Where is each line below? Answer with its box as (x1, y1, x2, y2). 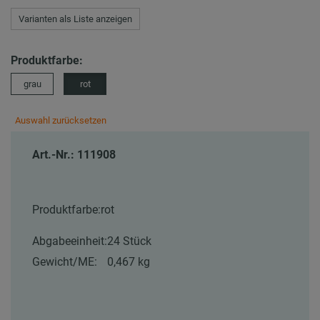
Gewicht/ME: (32, 255, 97, 269)
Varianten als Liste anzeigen (19, 14, 132, 25)
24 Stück (107, 234, 151, 249)
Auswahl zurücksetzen (15, 115, 106, 126)
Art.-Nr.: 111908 (32, 148, 116, 162)
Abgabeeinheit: (32, 234, 107, 249)
